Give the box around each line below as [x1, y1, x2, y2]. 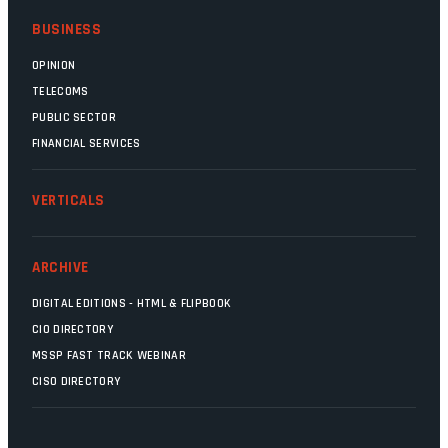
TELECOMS [32, 84, 89, 100]
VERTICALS [32, 191, 105, 211]
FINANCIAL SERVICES [32, 136, 141, 152]
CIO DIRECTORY [32, 322, 113, 338]
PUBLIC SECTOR [32, 110, 116, 126]
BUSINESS [32, 20, 101, 40]
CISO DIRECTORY [32, 374, 121, 390]
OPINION [32, 58, 76, 74]
